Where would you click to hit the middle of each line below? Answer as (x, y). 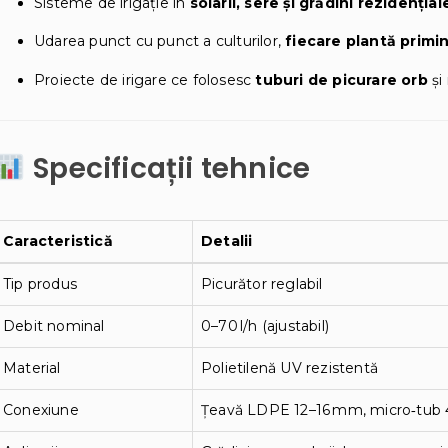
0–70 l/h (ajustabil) (265, 325)
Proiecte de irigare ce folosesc (145, 79)
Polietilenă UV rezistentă (289, 367)
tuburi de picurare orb (341, 79)
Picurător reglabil (262, 283)
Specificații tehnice (168, 168)
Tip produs (40, 283)
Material (32, 367)
